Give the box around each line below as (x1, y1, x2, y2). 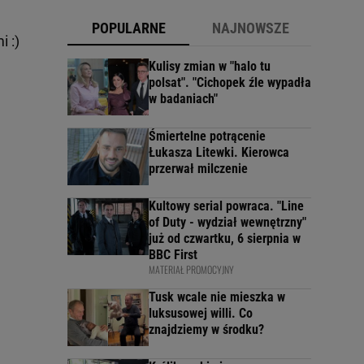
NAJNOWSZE (211, 19, 289, 37)
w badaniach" (149, 91, 218, 107)
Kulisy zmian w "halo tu (149, 58, 271, 75)
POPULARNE (91, 19, 166, 37)
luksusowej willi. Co (149, 305, 253, 322)
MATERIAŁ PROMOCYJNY (149, 262, 234, 277)
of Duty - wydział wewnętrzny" (149, 214, 306, 231)
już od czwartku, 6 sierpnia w (149, 231, 301, 247)
